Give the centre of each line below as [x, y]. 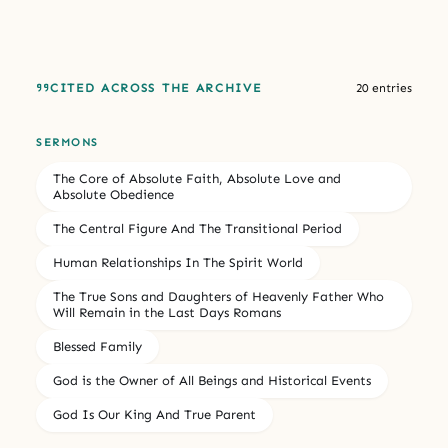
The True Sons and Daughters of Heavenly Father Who [218, 296]
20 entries [384, 87]
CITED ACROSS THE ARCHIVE [156, 87]
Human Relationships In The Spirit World [178, 262]
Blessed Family [97, 346]
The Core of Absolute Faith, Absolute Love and [197, 178]
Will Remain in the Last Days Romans [167, 312]
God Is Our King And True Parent [154, 414]
